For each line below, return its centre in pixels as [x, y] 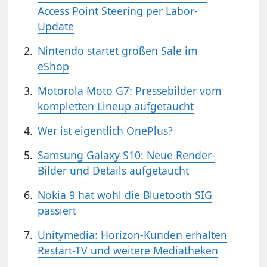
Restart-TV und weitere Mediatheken [128, 250]
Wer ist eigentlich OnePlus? [105, 130]
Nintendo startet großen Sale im [118, 50]
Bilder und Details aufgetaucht [114, 170]
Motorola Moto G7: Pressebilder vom [130, 90]
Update [56, 26]
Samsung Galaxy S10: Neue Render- [127, 155]
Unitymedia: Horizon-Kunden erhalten [133, 235]
